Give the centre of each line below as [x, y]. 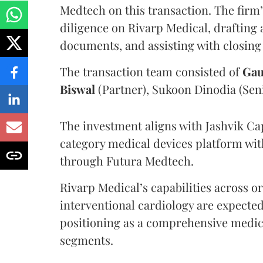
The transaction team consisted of [150, 71]
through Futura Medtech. [127, 160]
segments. [87, 240]
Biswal [77, 89]
